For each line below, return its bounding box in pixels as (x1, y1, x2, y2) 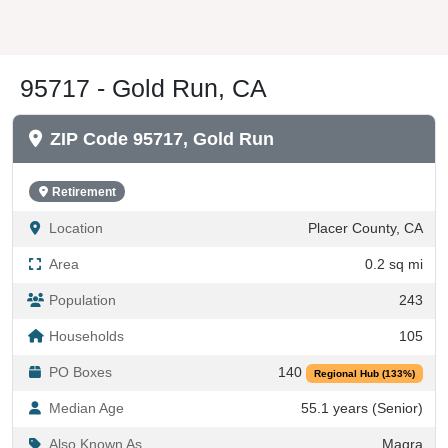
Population (49, 292, 116, 308)
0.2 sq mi (365, 256, 423, 272)
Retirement (51, 184, 116, 199)
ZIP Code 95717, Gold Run (50, 128, 274, 149)
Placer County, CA (308, 220, 423, 236)
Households (49, 328, 124, 344)
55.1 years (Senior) (301, 400, 423, 416)
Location (49, 220, 103, 236)
